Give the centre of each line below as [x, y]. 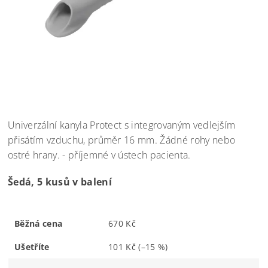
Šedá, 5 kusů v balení [60, 182]
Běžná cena [39, 223]
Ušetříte [32, 246]
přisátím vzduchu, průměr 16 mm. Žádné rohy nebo [122, 140]
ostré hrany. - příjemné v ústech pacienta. [100, 155]
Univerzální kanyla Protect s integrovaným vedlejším [122, 125]
